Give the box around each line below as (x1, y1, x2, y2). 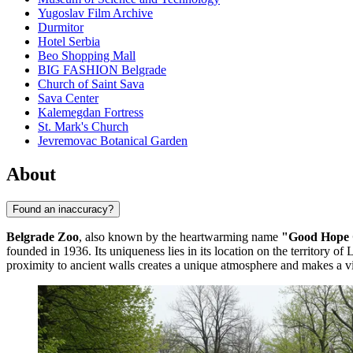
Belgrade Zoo (6, 229, 79, 243)
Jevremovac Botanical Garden (38, 134, 188, 148)
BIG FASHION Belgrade (38, 63, 166, 77)
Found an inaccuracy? (13, 203, 113, 215)
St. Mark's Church (38, 120, 128, 134)
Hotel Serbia (38, 35, 100, 49)
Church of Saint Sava (38, 77, 144, 91)
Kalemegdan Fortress (38, 106, 143, 120)
